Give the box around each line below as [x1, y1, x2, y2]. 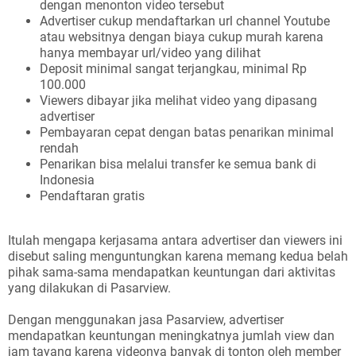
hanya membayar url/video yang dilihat [40, 45, 261, 60]
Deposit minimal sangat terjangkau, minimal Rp [40, 61, 307, 76]
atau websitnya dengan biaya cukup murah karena [40, 29, 323, 44]
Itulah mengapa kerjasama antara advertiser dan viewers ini [8, 233, 342, 248]
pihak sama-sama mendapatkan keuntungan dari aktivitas [8, 265, 335, 280]
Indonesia [40, 172, 95, 188]
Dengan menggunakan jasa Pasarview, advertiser [8, 312, 284, 327]
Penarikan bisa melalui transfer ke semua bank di [40, 157, 316, 172]
